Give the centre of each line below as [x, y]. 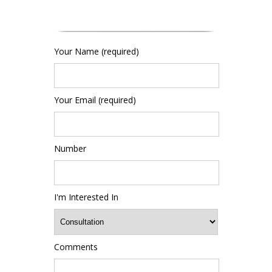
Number [70, 149]
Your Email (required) [95, 100]
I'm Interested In [86, 197]
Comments [76, 247]
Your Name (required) [97, 52]
